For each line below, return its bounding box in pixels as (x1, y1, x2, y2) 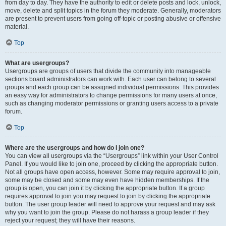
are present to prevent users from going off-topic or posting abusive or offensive (5, 15, 221, 22)
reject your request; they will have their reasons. (5, 217, 135, 224)
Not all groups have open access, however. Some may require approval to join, (5, 168, 220, 176)
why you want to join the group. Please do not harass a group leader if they (5, 209, 209, 216)
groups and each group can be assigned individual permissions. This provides (5, 84, 219, 91)
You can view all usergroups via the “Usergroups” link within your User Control (5, 152, 218, 159)
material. (5, 23, 29, 30)
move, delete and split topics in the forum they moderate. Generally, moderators (5, 7, 221, 14)
